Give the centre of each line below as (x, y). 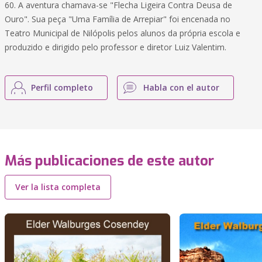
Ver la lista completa (58, 187)
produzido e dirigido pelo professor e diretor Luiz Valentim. (116, 47)
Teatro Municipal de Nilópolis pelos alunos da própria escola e (123, 33)
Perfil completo (62, 87)
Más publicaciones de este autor (109, 161)
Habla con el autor (181, 87)
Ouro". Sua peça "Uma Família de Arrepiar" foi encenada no (118, 19)
